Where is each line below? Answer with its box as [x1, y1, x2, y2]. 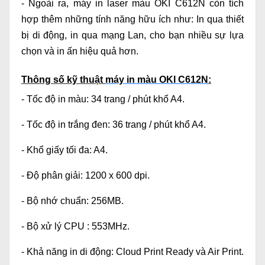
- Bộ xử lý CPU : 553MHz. [21, 221, 130, 232]
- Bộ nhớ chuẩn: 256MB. [21, 196, 124, 206]
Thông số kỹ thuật [21, 75, 105, 85]
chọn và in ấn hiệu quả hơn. [21, 46, 138, 57]
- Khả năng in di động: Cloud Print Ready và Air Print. [21, 247, 244, 257]
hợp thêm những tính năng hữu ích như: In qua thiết [21, 14, 244, 25]
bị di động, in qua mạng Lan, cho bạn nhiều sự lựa [21, 30, 244, 41]
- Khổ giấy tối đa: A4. [21, 145, 108, 156]
